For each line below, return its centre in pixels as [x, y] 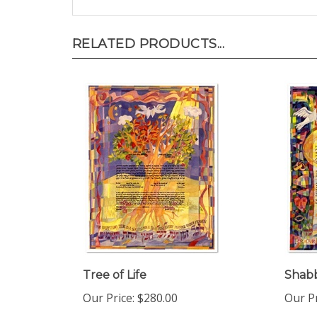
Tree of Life [115, 261]
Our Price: [109, 284]
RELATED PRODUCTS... [149, 30]
